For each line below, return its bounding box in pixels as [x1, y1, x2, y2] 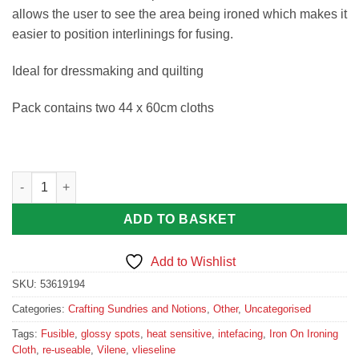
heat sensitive [147, 327, 212, 340]
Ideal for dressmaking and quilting [12, 64, 204, 79]
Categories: [12, 302, 68, 315]
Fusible [41, 327, 75, 340]
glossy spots [81, 327, 140, 340]
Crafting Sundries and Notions [68, 302, 207, 315]
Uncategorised [244, 302, 311, 315]
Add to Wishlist [150, 254, 236, 268]
